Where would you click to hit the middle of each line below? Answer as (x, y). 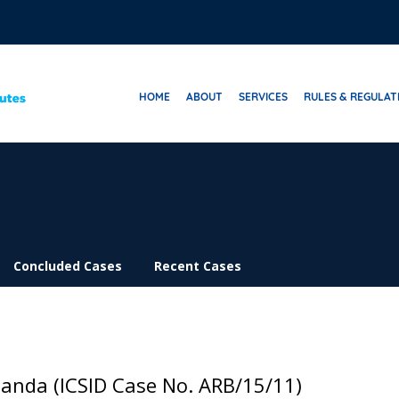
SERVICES (263, 97)
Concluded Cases (68, 266)
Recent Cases (198, 266)
